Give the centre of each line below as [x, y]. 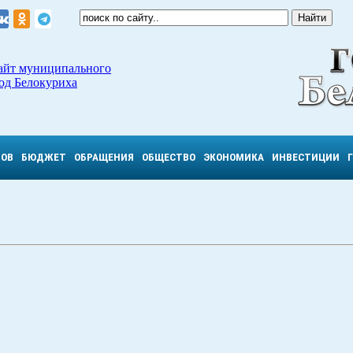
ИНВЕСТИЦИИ [306, 157]
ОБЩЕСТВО [169, 157]
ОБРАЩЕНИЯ [104, 157]
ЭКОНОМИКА [234, 157]
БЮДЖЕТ [44, 157]
